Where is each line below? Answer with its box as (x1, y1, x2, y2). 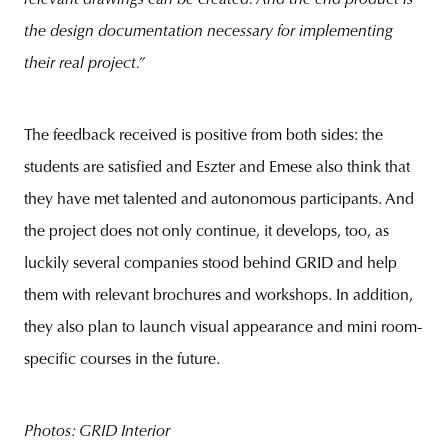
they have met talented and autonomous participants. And (24, 191, 414, 208)
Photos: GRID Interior (24, 423, 170, 440)
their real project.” (24, 55, 145, 72)
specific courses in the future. (24, 351, 220, 368)
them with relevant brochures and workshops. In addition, (24, 287, 413, 304)
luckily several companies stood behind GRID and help (24, 255, 397, 272)
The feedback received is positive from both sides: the (24, 127, 383, 144)
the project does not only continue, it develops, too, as (24, 223, 389, 240)
